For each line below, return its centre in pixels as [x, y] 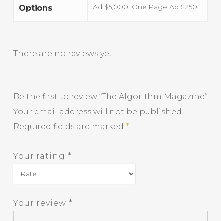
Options [35, 8]
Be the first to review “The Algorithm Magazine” [110, 96]
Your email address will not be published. [98, 112]
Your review [41, 203]
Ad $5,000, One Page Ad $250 [145, 7]
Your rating [40, 156]
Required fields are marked [69, 127]
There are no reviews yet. [63, 54]
